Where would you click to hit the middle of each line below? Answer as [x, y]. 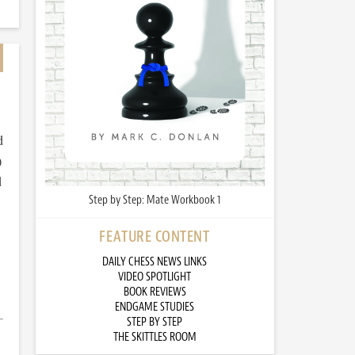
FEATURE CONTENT [155, 237]
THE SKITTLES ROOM [155, 338]
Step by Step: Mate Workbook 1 [155, 200]
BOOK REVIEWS [155, 292]
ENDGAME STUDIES [155, 307]
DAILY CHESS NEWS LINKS [155, 262]
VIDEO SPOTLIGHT [155, 277]
